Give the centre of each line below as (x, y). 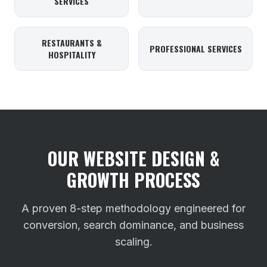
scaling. (133, 242)
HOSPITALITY (72, 55)
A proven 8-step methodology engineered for (133, 208)
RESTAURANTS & (72, 43)
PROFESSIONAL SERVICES (195, 49)
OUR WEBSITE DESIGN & (133, 158)
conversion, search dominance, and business (133, 225)
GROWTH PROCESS (133, 180)
